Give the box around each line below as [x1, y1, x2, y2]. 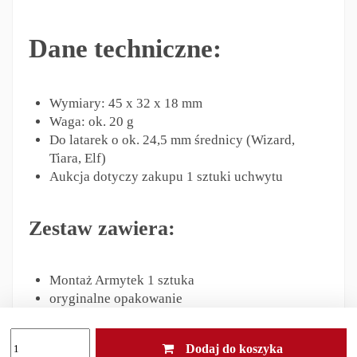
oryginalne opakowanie [49, 291, 182, 307]
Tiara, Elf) [49, 151, 106, 167]
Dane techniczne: [28, 33, 222, 63]
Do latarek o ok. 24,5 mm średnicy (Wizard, [49, 132, 295, 148]
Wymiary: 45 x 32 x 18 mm [49, 96, 202, 112]
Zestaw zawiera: [28, 217, 175, 241]
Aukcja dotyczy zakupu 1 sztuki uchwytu [49, 169, 283, 185]
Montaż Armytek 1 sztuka [49, 273, 194, 288]
